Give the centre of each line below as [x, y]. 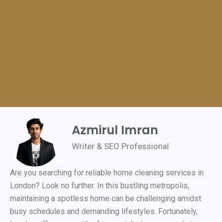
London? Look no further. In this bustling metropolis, [100, 185]
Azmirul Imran [115, 130]
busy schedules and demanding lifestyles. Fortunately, [104, 211]
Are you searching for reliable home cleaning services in [107, 172]
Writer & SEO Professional [120, 146]
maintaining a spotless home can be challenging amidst [106, 198]
